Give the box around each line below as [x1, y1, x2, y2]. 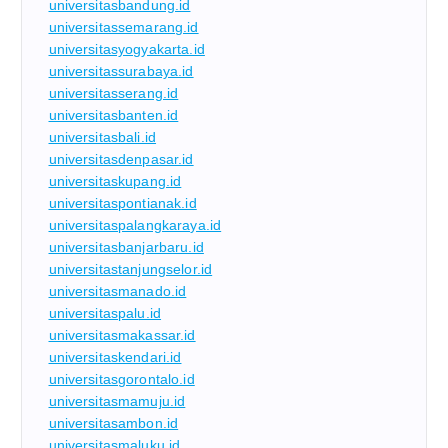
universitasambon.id [48, 414, 179, 431]
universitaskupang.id [48, 172, 182, 189]
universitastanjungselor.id [48, 260, 213, 277]
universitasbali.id [48, 128, 157, 145]
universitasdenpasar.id [48, 150, 194, 167]
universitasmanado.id [48, 282, 187, 299]
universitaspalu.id [48, 304, 162, 321]
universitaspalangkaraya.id [48, 216, 222, 233]
